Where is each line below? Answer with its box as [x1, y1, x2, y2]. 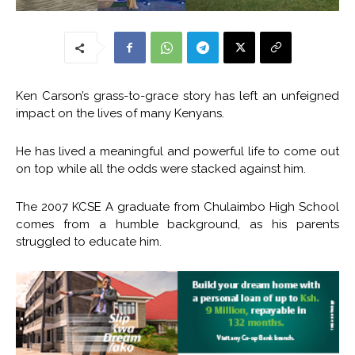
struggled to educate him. [16, 235, 162, 250]
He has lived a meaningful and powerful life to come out [16, 144, 339, 159]
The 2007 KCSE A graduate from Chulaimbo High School [16, 200, 339, 215]
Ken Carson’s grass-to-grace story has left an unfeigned [16, 89, 339, 104]
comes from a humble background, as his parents [16, 217, 339, 232]
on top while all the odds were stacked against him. [16, 162, 306, 177]
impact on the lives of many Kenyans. [16, 106, 224, 121]
